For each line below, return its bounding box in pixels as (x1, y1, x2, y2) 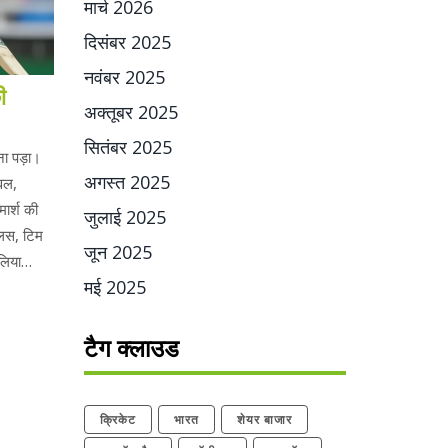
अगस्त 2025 (83, 170, 170, 194)
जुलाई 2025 (83, 205, 166, 229)
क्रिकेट (99, 411, 136, 428)
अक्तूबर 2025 (83, 100, 178, 124)
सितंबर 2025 (83, 135, 172, 159)
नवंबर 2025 (83, 65, 165, 89)
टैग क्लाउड (83, 331, 179, 364)
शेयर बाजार (236, 411, 292, 428)
